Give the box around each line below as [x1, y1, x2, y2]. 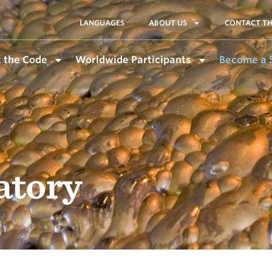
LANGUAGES [80, 18, 125, 28]
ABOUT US [149, 18, 188, 28]
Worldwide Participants [75, 53, 191, 66]
